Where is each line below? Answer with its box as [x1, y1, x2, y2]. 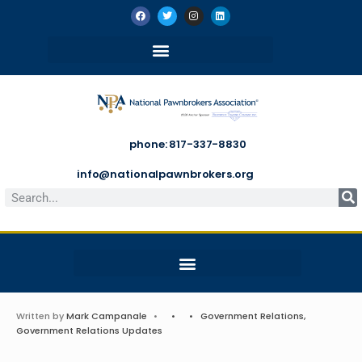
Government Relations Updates [16, 324, 162, 337]
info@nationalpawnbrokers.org [77, 166, 255, 182]
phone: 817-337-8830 [129, 137, 246, 152]
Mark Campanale [66, 309, 147, 322]
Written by [16, 309, 66, 322]
